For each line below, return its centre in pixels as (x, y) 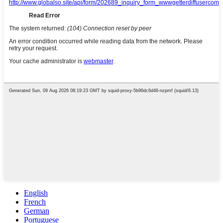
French (35, 202)
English (36, 193)
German (37, 211)
